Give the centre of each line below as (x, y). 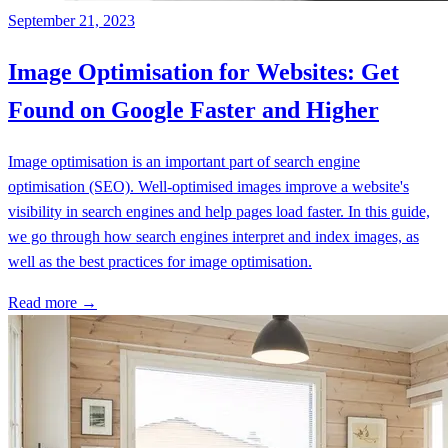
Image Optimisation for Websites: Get (203, 71)
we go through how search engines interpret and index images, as (213, 236)
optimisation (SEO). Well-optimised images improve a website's (208, 186)
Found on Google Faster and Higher (193, 109)
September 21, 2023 (71, 20)
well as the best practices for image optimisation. (160, 261)
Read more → (52, 302)
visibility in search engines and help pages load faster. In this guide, (219, 211)
